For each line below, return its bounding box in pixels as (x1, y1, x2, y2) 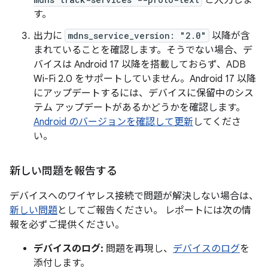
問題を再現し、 (103, 243, 173, 255)
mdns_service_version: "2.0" (68, 30, 206, 42)
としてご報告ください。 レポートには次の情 (57, 205, 251, 217)
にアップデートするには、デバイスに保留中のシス (33, 87, 254, 100)
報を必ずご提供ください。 (10, 219, 124, 232)
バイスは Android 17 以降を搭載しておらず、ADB (33, 59, 246, 71)
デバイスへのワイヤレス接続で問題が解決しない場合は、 (10, 190, 258, 203)
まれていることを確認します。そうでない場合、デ (33, 44, 252, 57)
